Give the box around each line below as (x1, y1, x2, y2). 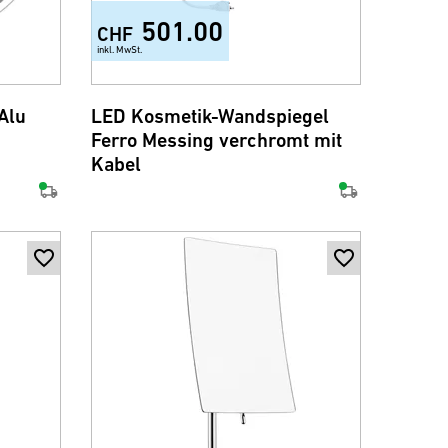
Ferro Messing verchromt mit (90, 129, 342, 152)
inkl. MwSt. (96, 44, 142, 55)
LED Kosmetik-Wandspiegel (90, 105, 329, 128)
